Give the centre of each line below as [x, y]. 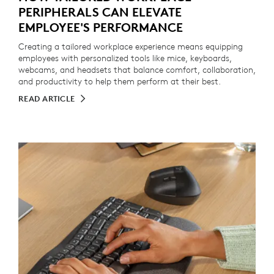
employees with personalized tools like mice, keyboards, [125, 58]
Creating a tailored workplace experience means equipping [131, 46]
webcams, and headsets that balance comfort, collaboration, [137, 70]
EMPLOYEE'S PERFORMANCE [101, 27]
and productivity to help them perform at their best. [120, 81]
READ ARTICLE [47, 99]
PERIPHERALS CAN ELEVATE [100, 12]
